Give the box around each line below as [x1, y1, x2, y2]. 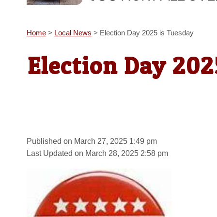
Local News [54, 29, 92, 37]
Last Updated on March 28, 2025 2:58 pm [26, 149, 168, 157]
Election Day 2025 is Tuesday [99, 29, 194, 37]
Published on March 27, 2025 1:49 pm [26, 137, 157, 145]
